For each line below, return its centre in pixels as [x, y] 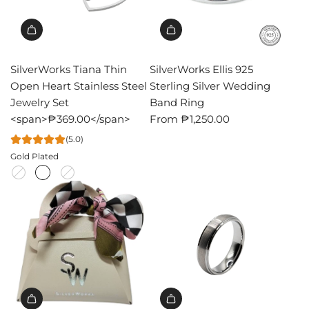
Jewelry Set [40, 102]
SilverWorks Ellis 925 [201, 69]
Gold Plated [34, 156]
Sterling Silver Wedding [210, 86]
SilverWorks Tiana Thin [69, 69]
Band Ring [177, 102]
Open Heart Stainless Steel [79, 86]
